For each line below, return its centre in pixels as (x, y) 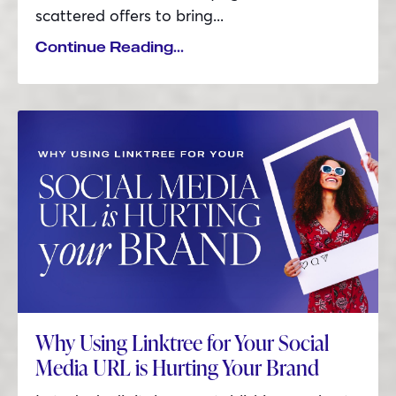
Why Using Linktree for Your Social (182, 343)
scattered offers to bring (124, 15)
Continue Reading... (110, 46)
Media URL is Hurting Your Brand (177, 368)
